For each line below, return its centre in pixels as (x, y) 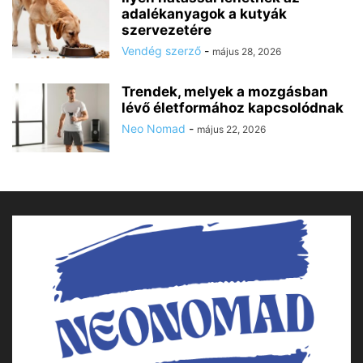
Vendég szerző (161, 50)
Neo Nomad (154, 128)
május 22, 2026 (231, 129)
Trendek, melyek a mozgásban (225, 91)
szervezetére (167, 30)
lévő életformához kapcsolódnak (233, 107)
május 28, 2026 (247, 51)
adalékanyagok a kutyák (204, 13)
